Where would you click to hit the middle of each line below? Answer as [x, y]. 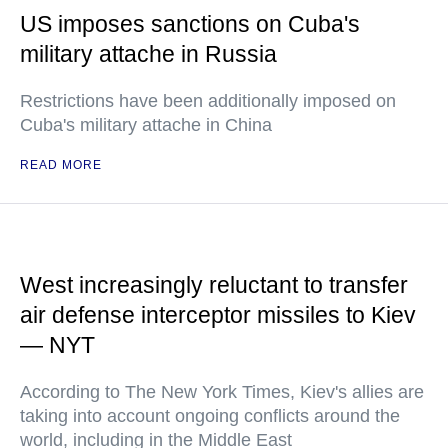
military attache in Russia [148, 54]
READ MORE [61, 165]
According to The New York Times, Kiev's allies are [222, 392]
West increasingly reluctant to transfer [214, 285]
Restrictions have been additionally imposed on [208, 101]
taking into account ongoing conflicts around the [210, 416]
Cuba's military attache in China [146, 125]
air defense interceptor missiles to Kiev [218, 315]
